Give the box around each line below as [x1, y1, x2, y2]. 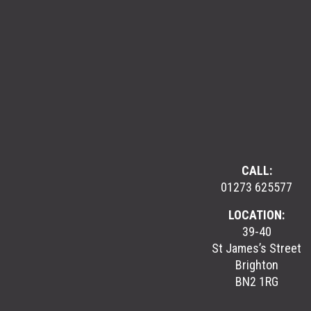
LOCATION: [228, 207, 285, 222]
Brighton [235, 257, 278, 272]
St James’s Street [212, 240, 301, 255]
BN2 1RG [235, 274, 278, 289]
